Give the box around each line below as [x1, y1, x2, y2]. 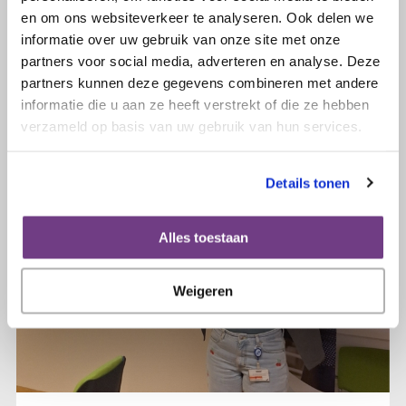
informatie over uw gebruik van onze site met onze [21, 31, 341, 46]
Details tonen [266, 175, 351, 190]
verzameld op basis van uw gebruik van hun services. [21, 118, 362, 133]
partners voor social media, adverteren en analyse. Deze [21, 53, 381, 68]
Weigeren [173, 283, 233, 298]
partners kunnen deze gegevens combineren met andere [21, 74, 379, 90]
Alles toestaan [158, 229, 248, 246]
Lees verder [94, 53, 169, 72]
